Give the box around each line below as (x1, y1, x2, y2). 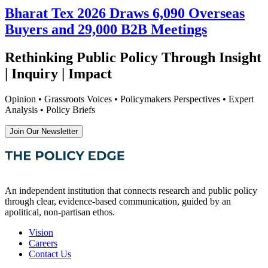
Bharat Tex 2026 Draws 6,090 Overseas (5, 5, 245, 22)
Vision (29, 227, 53, 238)
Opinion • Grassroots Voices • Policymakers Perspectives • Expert (5, 94, 254, 105)
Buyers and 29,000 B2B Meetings (5, 22, 207, 38)
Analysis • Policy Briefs (5, 105, 95, 115)
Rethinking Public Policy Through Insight (5, 50, 261, 66)
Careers (29, 238, 57, 249)
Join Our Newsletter (10, 127, 78, 136)
